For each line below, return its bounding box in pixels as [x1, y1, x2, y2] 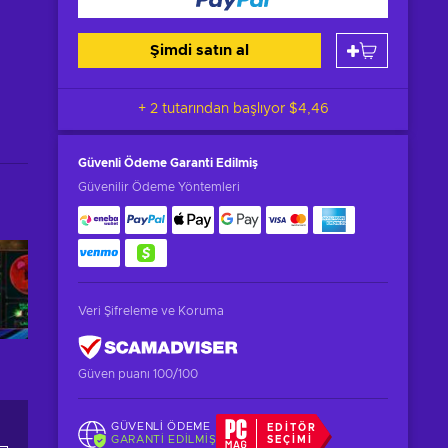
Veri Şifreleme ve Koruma [78, 305, 224, 317]
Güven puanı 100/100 [78, 368, 198, 380]
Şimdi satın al [150, 43, 249, 58]
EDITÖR [266, 423, 317, 433]
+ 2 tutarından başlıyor [137, 102, 289, 116]
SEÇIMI [266, 435, 313, 445]
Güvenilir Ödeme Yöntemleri [78, 181, 240, 193]
